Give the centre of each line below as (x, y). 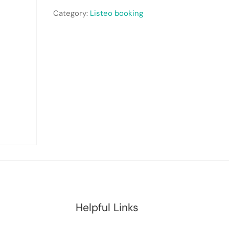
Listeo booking (116, 13)
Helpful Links (107, 207)
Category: (71, 13)
